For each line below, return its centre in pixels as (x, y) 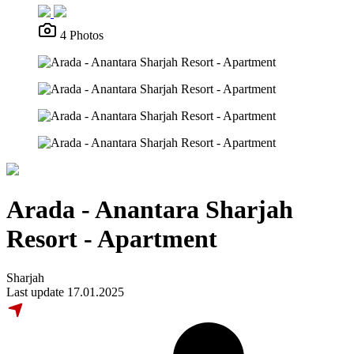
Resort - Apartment (112, 239)
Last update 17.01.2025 (65, 292)
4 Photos (82, 35)
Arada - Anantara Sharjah (150, 210)
